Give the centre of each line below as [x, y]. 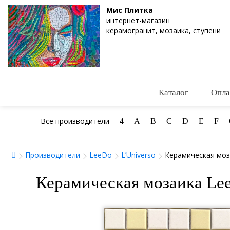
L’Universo [138, 155]
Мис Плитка [130, 10]
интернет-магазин [138, 20]
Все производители [75, 121]
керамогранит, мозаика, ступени [164, 31]
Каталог [174, 92]
